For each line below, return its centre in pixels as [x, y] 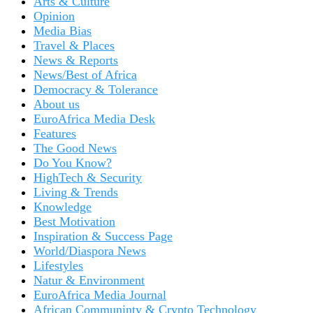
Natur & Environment [89, 280]
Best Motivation [74, 221]
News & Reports [76, 60]
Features [55, 133]
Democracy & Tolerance [96, 89]
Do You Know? [73, 162]
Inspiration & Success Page [103, 236]
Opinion [54, 16]
